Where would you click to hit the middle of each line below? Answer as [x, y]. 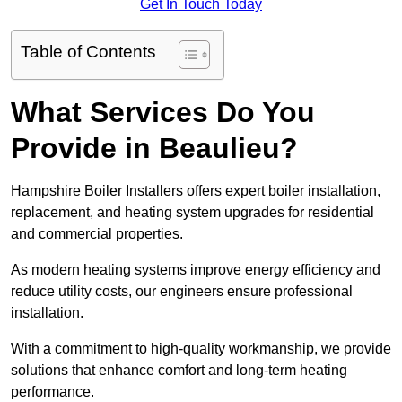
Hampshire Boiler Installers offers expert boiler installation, [196, 191]
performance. [52, 392]
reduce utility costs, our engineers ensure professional [182, 292]
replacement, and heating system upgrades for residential [192, 213]
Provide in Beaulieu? [154, 149]
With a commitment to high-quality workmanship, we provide [201, 349]
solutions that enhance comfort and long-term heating [179, 371]
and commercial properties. [99, 234]
